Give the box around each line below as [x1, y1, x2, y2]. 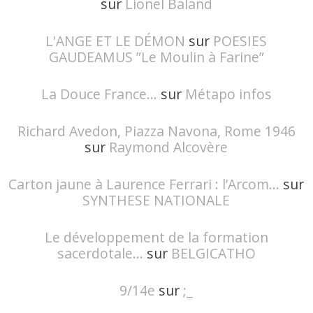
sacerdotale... [57, 243, 143, 263]
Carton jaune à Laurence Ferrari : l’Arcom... [8, 174, 280, 194]
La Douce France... [41, 84, 157, 103]
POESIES [213, 31, 268, 50]
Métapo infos [184, 84, 272, 103]
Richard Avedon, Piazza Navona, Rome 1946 [17, 121, 296, 140]
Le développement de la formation [44, 227, 268, 247]
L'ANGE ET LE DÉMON [45, 31, 186, 50]
